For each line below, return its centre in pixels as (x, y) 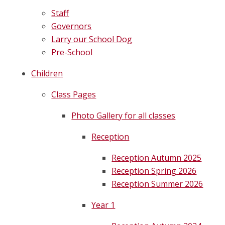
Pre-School (72, 52)
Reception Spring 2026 (154, 171)
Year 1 (103, 205)
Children (47, 74)
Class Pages (74, 95)
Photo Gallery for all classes (124, 116)
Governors (72, 26)
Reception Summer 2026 (157, 184)
